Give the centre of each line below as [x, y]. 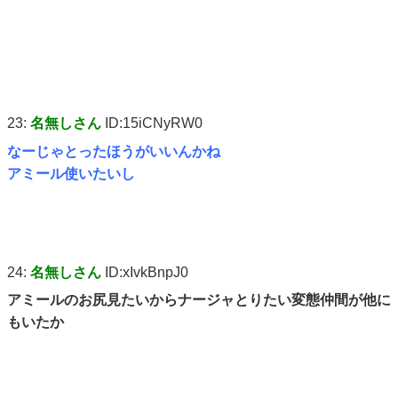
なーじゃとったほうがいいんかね [114, 151]
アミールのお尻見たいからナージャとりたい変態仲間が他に [199, 299]
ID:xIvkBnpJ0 [145, 272]
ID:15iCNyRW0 [152, 123]
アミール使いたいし [71, 173]
